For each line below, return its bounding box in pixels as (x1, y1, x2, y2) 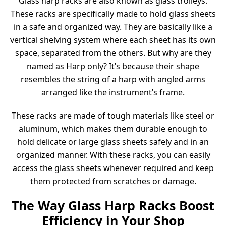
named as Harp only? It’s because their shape (27, 61, 199, 72)
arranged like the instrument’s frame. (41, 87, 185, 98)
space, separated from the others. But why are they (15, 47, 211, 59)
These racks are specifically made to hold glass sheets (10, 8, 216, 20)
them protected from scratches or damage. (30, 176, 196, 187)
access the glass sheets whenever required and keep (12, 162, 214, 174)
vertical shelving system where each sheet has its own (10, 34, 216, 46)
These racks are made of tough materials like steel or (12, 110, 214, 122)
